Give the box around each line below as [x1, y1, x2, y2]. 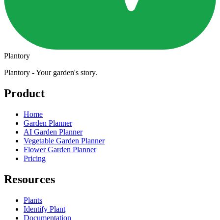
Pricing [24, 154, 46, 163]
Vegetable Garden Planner [24, 136, 105, 145]
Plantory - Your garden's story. [4, 68, 97, 77]
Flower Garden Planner [24, 145, 96, 154]
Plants [24, 195, 42, 204]
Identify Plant [24, 204, 65, 213]
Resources [4, 172, 55, 186]
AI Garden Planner [24, 127, 82, 136]
